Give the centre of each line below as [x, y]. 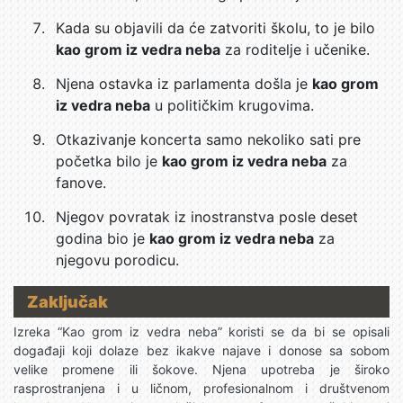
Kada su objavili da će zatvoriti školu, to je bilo [215, 28]
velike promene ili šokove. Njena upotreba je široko [201, 369]
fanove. [81, 183]
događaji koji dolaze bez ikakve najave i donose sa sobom [201, 350]
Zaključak [67, 302]
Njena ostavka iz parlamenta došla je [184, 84]
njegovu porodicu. [117, 260]
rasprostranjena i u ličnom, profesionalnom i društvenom [201, 388]
